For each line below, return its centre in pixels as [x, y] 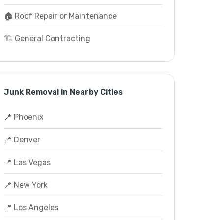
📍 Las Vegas [27, 162]
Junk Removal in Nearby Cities [63, 92]
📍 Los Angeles [31, 207]
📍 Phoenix [24, 117]
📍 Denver [22, 140]
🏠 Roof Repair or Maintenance [60, 16]
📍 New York [26, 185]
